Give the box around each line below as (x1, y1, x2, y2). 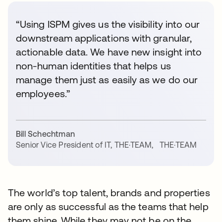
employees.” (16, 88, 70, 100)
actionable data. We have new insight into (16, 46, 202, 58)
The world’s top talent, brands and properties (8, 187, 210, 199)
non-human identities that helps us (16, 60, 171, 72)
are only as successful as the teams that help (8, 201, 209, 213)
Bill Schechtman (16, 129, 75, 139)
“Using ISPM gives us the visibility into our (16, 18, 200, 30)
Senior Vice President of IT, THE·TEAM (16, 140, 152, 150)
